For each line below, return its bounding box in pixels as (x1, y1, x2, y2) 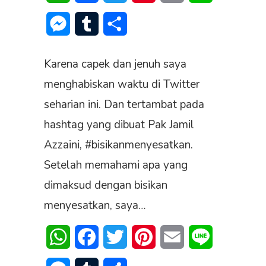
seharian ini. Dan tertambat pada (44, 97, 204, 113)
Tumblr (99, 17, 126, 31)
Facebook (99, 230, 139, 244)
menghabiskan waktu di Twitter (44, 77, 199, 93)
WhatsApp (70, 230, 116, 244)
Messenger (70, 17, 117, 31)
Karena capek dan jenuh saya (44, 56, 186, 72)
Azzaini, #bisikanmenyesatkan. (44, 137, 193, 153)
